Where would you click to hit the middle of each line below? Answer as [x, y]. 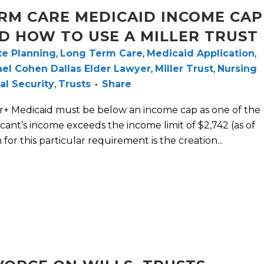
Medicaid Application [201, 54]
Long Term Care [101, 54]
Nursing [237, 69]
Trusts [75, 84]
